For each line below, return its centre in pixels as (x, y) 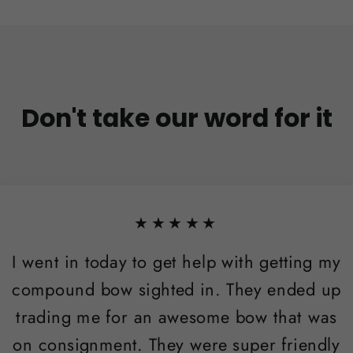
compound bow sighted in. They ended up (176, 290)
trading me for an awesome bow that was (176, 317)
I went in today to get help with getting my (176, 262)
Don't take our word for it (176, 118)
